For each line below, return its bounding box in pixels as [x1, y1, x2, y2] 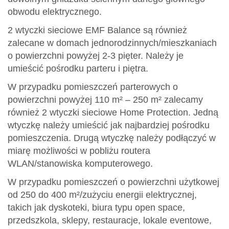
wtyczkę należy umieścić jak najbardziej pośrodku [8, 120, 210, 130]
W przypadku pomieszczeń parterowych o [8, 81, 178, 92]
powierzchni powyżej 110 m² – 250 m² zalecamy [8, 94, 203, 105]
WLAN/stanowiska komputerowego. [8, 158, 153, 169]
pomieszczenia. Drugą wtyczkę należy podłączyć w [8, 132, 216, 143]
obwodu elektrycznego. [8, 6, 102, 17]
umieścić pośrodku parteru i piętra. [8, 63, 148, 74]
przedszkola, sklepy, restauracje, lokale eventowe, [8, 215, 212, 225]
